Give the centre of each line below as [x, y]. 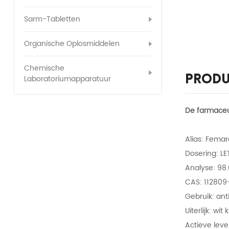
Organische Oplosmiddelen [72, 44]
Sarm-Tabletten [52, 19]
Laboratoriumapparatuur [67, 79]
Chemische [44, 68]
